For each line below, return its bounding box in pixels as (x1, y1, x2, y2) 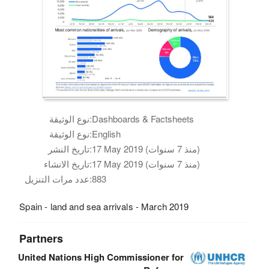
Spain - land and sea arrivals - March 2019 (19, 199, 189, 213)
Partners (19, 230, 64, 246)
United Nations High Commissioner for (18, 250, 184, 264)
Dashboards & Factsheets (92, 112, 195, 125)
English (92, 127, 121, 140)
